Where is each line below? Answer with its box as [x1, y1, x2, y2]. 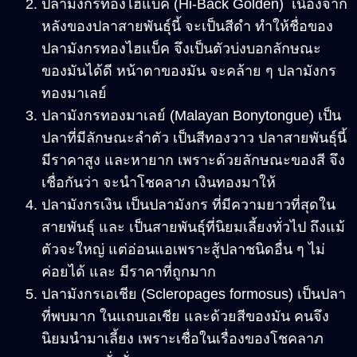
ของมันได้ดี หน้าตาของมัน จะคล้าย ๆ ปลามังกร [41, 62, 336, 79]
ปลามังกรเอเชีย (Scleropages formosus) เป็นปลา [41, 285, 346, 302]
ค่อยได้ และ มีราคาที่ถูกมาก [41, 263, 216, 280]
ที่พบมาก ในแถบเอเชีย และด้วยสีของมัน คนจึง [41, 308, 329, 324]
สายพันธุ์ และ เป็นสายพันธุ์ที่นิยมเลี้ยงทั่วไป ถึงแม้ [41, 218, 345, 235]
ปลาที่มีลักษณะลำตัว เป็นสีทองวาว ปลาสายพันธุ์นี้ [41, 129, 347, 146]
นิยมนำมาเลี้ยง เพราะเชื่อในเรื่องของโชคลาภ [41, 330, 324, 347]
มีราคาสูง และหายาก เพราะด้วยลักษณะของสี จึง [41, 151, 345, 168]
